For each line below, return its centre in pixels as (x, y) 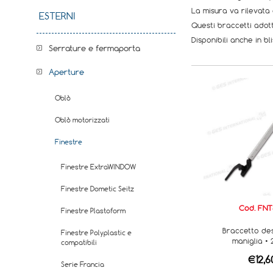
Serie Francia (83, 264)
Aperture (66, 72)
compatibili (79, 242)
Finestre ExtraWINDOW (98, 167)
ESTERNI (57, 16)
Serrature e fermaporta (94, 48)
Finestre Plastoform (93, 211)
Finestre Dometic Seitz (97, 189)
